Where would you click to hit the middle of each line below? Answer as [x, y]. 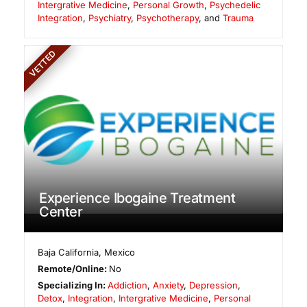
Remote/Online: [74, 268]
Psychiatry [110, 18]
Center [61, 211]
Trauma [238, 18]
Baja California [69, 252]
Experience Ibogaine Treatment [137, 198]
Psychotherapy [168, 18]
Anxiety [169, 285]
